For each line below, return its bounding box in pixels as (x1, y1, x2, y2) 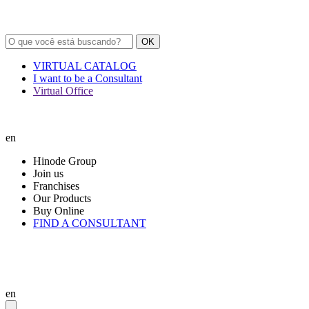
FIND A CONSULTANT (33, 217, 146, 229)
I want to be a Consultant (33, 72, 142, 84)
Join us (33, 168, 63, 179)
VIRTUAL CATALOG (33, 60, 137, 72)
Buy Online (33, 205, 84, 217)
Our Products (33, 192, 91, 204)
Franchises (33, 180, 79, 192)
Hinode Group (33, 155, 97, 167)
